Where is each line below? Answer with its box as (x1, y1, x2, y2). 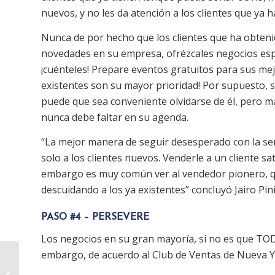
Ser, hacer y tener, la (21, 256, 98, 267)
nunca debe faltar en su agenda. (41, 110, 188, 125)
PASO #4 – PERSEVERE (41, 212, 149, 222)
